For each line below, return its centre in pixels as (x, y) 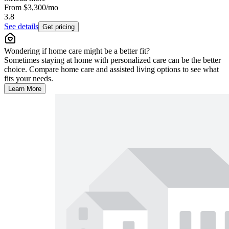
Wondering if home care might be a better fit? (77, 51)
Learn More (25, 88)
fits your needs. (29, 78)
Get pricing (59, 27)
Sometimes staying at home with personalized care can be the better (112, 60)
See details (21, 26)
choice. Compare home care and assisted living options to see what (111, 69)
